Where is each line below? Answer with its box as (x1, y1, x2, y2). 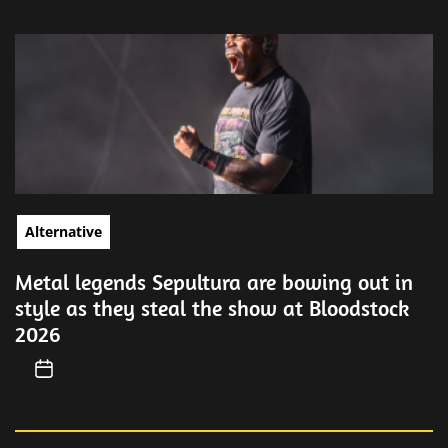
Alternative (25, 222, 102, 241)
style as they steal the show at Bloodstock (15, 294, 409, 322)
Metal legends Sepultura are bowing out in (15, 268, 413, 296)
